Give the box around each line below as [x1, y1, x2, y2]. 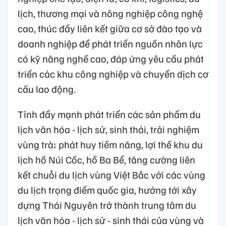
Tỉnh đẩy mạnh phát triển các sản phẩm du [18, 107, 201, 121]
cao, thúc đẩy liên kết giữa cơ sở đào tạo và [18, 21, 202, 35]
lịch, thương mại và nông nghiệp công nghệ [18, 6, 203, 20]
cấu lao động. [18, 82, 76, 95]
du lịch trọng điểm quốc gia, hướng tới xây [18, 183, 197, 196]
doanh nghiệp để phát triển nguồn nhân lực [18, 36, 203, 50]
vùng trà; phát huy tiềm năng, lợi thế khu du [18, 137, 203, 151]
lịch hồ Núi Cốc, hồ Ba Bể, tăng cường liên [18, 152, 195, 166]
